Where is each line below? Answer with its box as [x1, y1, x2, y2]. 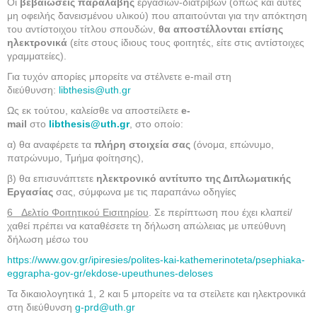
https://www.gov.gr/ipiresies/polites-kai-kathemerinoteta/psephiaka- [7, 254, 305, 265]
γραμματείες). [7, 50, 67, 62]
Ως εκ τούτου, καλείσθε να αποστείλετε [7, 105, 178, 116]
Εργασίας [7, 186, 53, 197]
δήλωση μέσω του [7, 234, 88, 245]
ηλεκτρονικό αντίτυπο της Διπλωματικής [93, 173, 291, 184]
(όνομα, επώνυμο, [190, 139, 274, 150]
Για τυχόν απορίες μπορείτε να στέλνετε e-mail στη [7, 71, 231, 82]
